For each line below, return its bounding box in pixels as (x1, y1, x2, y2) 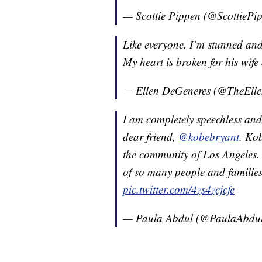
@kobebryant (178, 129, 239, 144)
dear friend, (123, 129, 178, 144)
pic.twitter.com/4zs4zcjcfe (123, 182, 235, 197)
